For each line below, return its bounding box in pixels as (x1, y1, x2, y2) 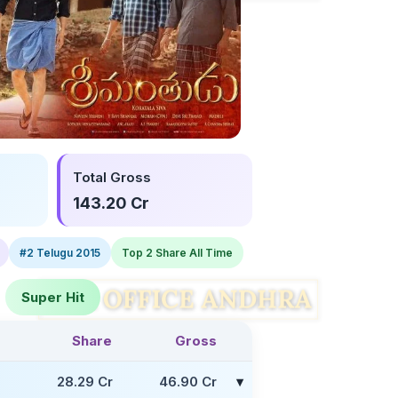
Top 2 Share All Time (121, 245, 233, 259)
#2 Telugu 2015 (19, 245, 100, 259)
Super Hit (20, 288, 84, 306)
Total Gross (73, 168, 151, 186)
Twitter (43, 335, 79, 351)
